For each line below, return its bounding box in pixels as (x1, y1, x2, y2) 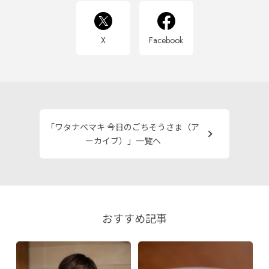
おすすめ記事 (102, 210, 167, 226)
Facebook (149, 34, 183, 46)
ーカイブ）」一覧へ (85, 134, 161, 147)
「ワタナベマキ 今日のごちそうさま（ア (46, 120, 200, 133)
